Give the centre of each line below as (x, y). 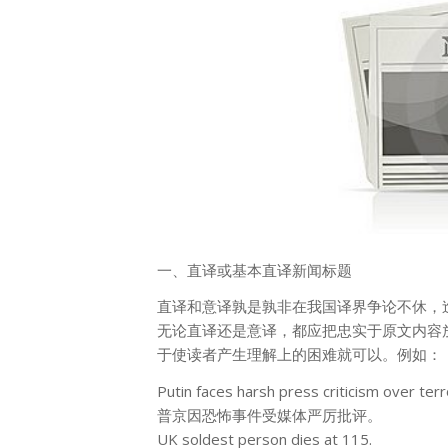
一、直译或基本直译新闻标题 (254, 269)
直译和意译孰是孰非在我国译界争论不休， (299, 306)
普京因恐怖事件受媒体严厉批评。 (269, 415)
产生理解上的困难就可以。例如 (322, 354)
